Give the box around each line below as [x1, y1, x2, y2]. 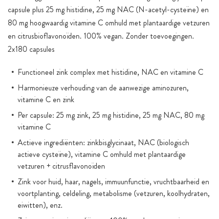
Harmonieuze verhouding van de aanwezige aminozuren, [18, 82, 189, 93]
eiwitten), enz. [18, 199, 63, 211]
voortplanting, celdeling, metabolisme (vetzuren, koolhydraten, [18, 188, 210, 199]
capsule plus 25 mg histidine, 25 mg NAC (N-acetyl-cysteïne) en [8, 4, 209, 15]
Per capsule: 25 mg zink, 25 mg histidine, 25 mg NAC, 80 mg [18, 109, 204, 121]
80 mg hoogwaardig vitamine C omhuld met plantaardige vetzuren [8, 17, 210, 28]
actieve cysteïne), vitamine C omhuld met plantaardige [18, 149, 186, 160]
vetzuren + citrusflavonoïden [18, 160, 105, 172]
